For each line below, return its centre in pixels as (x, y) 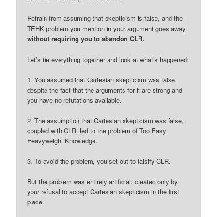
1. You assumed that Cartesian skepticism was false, (102, 79)
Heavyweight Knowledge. (62, 140)
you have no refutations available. (75, 100)
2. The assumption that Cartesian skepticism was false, (106, 120)
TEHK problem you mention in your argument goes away (107, 29)
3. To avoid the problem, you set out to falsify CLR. (99, 161)
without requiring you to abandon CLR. (86, 39)
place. (36, 202)
